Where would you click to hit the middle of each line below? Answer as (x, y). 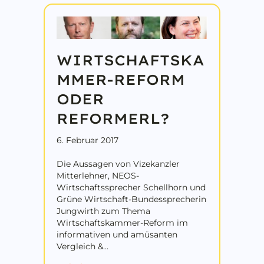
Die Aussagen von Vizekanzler (118, 164)
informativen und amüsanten (117, 234)
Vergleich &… (82, 246)
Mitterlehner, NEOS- (98, 175)
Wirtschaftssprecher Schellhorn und (131, 187)
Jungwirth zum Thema (103, 211)
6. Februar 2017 (88, 140)
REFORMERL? (113, 118)
